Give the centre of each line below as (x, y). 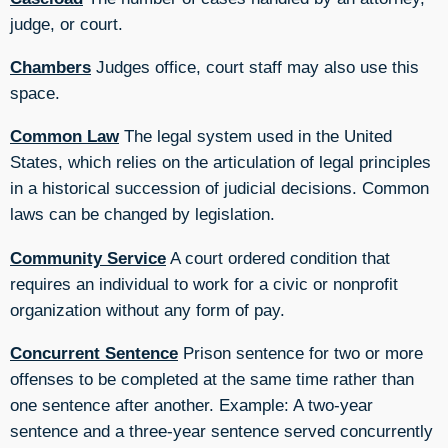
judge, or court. (66, 23)
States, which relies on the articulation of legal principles (220, 162)
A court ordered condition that (278, 257)
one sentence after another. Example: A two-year (191, 404)
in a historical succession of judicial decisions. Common (219, 188)
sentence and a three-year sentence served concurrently (221, 430)
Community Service (88, 257)
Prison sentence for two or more (300, 352)
